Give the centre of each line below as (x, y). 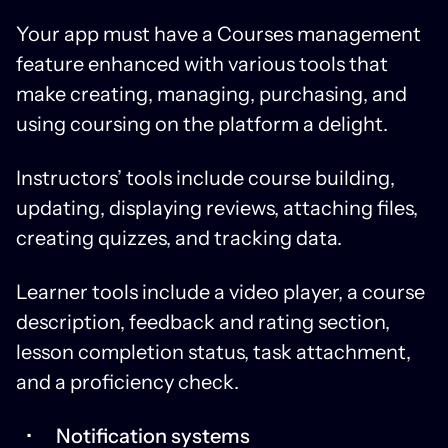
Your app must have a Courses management (218, 33)
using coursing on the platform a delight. (202, 123)
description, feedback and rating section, (203, 321)
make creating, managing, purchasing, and (211, 93)
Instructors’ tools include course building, (205, 177)
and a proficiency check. (127, 381)
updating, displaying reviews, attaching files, (217, 207)
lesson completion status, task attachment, (213, 351)
